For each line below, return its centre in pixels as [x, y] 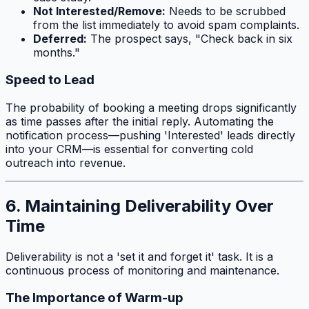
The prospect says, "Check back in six [190, 38]
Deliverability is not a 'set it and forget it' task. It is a [139, 256]
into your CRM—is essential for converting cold [129, 149]
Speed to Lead [50, 80]
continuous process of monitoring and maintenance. [142, 270]
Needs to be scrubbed [226, 11]
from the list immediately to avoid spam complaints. [166, 24]
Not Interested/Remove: [99, 11]
